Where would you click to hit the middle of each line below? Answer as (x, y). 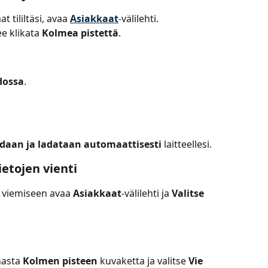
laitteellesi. (187, 144)
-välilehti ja (147, 194)
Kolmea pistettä (80, 33)
